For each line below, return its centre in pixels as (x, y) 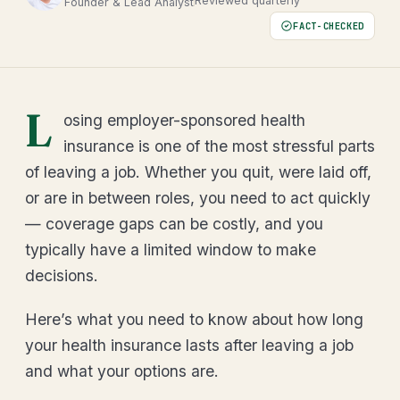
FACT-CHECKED (329, 26)
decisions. (62, 275)
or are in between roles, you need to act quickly (198, 198)
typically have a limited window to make (171, 250)
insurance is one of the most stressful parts (219, 146)
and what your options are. (122, 371)
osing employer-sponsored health (184, 120)
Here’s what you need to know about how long (194, 319)
